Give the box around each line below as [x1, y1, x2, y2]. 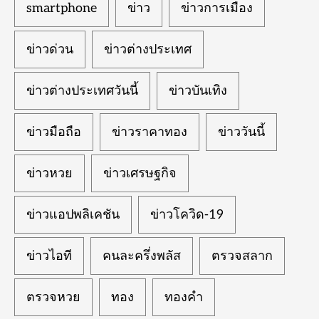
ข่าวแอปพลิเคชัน [26, 206, 120, 222]
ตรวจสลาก [211, 248, 273, 263]
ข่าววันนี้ [218, 124, 265, 140]
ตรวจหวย [26, 289, 80, 305]
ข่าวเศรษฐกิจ [103, 165, 177, 181]
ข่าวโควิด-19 [150, 206, 224, 222]
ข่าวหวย [26, 165, 73, 181]
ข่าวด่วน [26, 41, 73, 57]
